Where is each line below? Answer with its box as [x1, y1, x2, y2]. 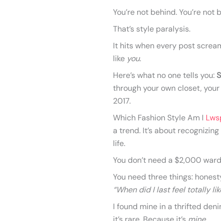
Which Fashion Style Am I [113, 112, 206, 123]
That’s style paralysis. [113, 24, 190, 34]
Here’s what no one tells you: [113, 70, 217, 80]
